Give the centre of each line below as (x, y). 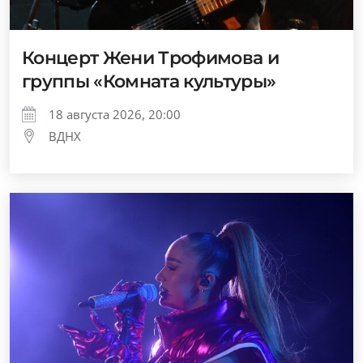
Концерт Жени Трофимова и (151, 58)
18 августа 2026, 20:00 (115, 114)
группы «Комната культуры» (149, 81)
